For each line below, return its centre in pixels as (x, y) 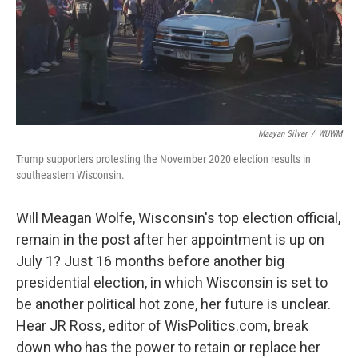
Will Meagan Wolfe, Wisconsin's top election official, (178, 218)
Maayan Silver (282, 134)
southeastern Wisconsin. (70, 175)
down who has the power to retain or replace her (168, 347)
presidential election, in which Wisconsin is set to (172, 282)
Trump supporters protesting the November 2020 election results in (163, 159)
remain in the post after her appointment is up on (170, 239)
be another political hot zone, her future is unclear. (173, 304)
